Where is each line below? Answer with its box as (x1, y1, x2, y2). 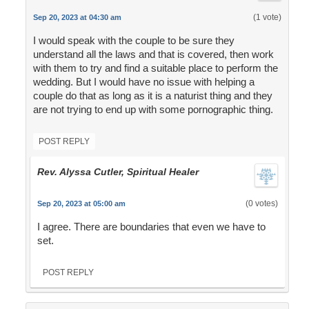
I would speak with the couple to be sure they (32, 34, 235, 47)
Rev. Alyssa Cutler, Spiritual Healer (37, 166, 199, 178)
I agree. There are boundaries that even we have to (37, 221, 266, 233)
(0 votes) (245, 199, 278, 209)
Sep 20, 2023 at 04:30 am (32, 13, 121, 22)
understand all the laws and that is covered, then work (32, 48, 274, 61)
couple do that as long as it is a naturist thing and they (32, 90, 272, 102)
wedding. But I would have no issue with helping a (32, 76, 255, 88)
